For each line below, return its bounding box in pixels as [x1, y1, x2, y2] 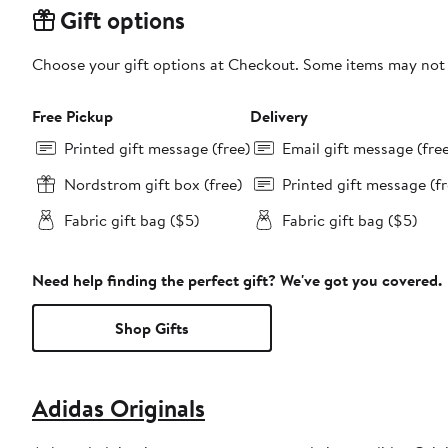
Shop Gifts [115, 316, 189, 339]
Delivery [250, 104, 308, 127]
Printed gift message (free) [64, 136, 250, 159]
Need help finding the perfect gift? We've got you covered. [32, 268, 442, 291]
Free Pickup [32, 104, 113, 127]
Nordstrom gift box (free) [64, 172, 242, 195]
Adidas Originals [32, 390, 205, 425]
